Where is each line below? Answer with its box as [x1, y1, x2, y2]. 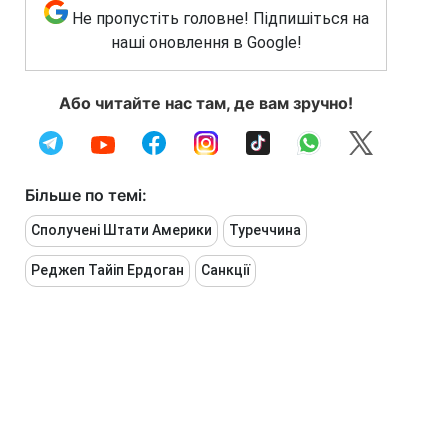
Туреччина [229, 222, 301, 239]
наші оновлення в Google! [110, 33, 302, 53]
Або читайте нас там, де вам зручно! [59, 93, 353, 114]
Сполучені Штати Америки [31, 222, 212, 239]
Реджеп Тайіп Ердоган [31, 262, 184, 279]
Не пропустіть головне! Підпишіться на [71, 9, 369, 29]
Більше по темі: [25, 185, 147, 206]
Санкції [201, 262, 250, 279]
